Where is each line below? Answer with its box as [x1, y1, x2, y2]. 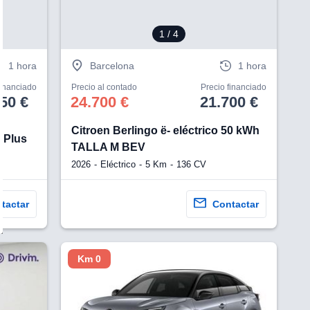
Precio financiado [200, 82, 266, 93]
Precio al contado [71, 82, 138, 93]
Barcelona [90, 60, 135, 71]
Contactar [212, 199, 259, 210]
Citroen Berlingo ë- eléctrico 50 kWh [71, 125, 260, 137]
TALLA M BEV [71, 141, 146, 154]
